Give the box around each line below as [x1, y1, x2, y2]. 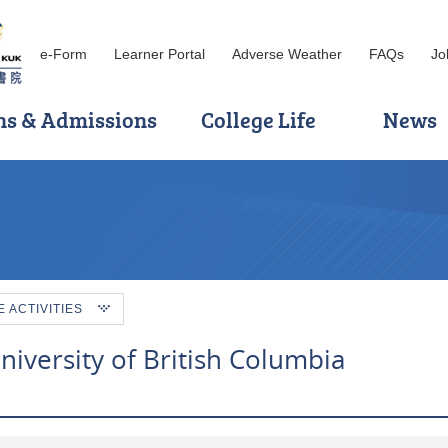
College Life [200, 104, 316, 135]
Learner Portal [114, 46, 205, 62]
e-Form [40, 46, 87, 62]
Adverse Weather [232, 46, 342, 62]
